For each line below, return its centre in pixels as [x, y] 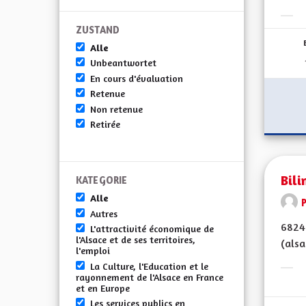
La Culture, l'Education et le [149, 266]
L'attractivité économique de [152, 229]
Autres [104, 213]
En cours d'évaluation [137, 78]
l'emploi [93, 251]
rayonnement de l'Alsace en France [150, 277]
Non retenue [116, 109]
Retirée [105, 124]
